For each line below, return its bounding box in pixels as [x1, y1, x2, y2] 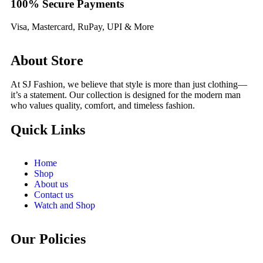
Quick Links [11, 122, 85, 137]
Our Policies [11, 231, 86, 247]
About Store [11, 52, 83, 68]
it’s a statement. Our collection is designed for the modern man [11, 89, 241, 100]
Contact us [34, 189, 73, 200]
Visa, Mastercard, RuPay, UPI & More [11, 21, 154, 32]
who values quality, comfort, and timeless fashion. [11, 100, 195, 110]
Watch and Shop [34, 200, 95, 210]
